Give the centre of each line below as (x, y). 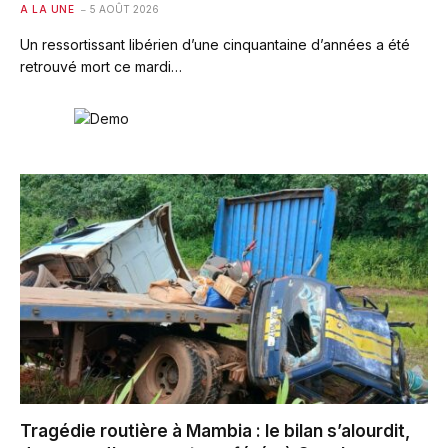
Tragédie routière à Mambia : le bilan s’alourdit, (215, 430)
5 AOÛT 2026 (124, 9)
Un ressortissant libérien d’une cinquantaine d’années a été (215, 45)
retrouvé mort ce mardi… (101, 67)
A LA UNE (47, 9)
